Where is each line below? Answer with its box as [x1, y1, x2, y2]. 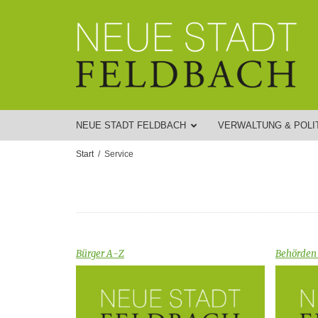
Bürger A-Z [76, 248, 124, 260]
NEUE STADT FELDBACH [76, 120, 186, 131]
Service [104, 149, 133, 159]
